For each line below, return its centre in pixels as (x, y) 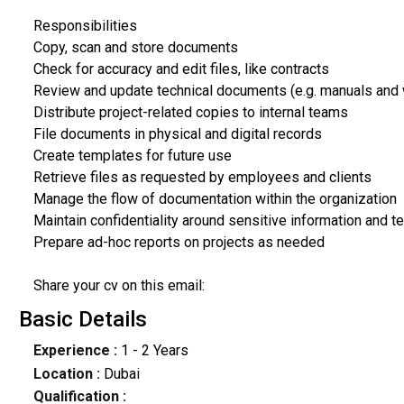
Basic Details (83, 320)
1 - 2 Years (152, 351)
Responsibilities (85, 25)
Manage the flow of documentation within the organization (215, 198)
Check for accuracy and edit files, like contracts (181, 69)
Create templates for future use (132, 155)
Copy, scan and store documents (135, 47)
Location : (66, 373)
